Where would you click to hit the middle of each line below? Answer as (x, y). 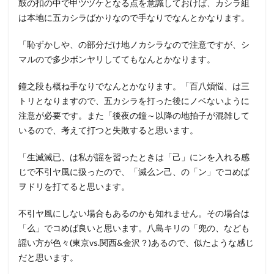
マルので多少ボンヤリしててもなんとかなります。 (117, 59)
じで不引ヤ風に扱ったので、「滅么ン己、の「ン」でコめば (134, 172)
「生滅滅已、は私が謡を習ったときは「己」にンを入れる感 (134, 157)
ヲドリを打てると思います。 (74, 186)
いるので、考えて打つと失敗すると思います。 (108, 130)
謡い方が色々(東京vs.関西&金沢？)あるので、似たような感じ (136, 243)
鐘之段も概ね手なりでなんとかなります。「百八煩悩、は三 (134, 86)
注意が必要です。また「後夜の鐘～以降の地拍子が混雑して (134, 115)
